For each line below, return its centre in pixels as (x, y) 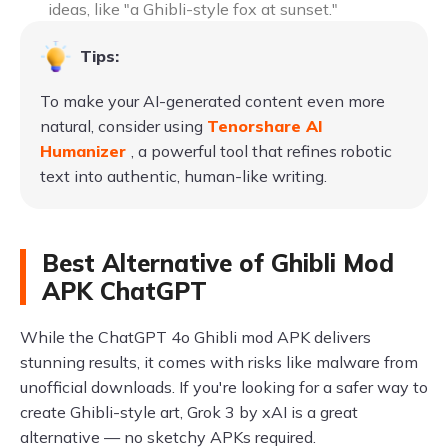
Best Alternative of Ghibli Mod (218, 262)
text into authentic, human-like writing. (183, 175)
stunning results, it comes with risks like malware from (219, 361)
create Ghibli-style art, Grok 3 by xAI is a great (189, 411)
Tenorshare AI (265, 125)
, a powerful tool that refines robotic (261, 150)
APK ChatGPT (124, 290)
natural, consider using (123, 125)
